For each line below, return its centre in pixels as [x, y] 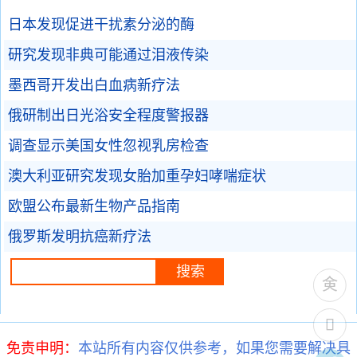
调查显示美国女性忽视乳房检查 [108, 146]
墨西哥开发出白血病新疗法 [94, 85]
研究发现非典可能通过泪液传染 [108, 55]
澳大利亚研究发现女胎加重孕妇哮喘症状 [137, 176]
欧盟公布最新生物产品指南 [94, 206]
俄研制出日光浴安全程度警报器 [108, 116]
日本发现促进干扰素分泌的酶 [101, 25]
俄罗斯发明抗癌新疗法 [80, 237]
